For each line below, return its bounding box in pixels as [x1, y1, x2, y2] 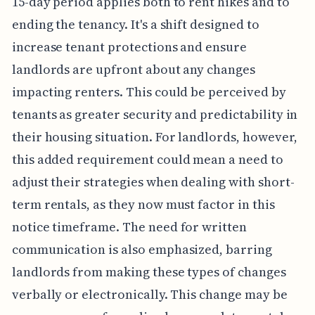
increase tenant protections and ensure [11, 37, 247, 56]
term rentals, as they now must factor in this [11, 195, 275, 213]
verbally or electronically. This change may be [11, 285, 288, 303]
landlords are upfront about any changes [11, 60, 255, 78]
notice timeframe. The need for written [11, 217, 247, 236]
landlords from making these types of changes [11, 262, 286, 281]
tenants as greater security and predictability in [11, 105, 298, 123]
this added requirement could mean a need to [11, 150, 283, 168]
